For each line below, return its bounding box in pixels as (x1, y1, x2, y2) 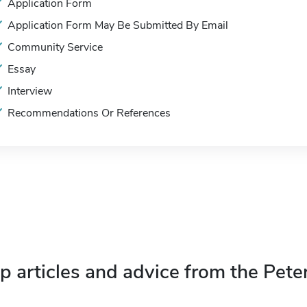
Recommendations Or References (8, 106, 171, 121)
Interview (8, 84, 52, 99)
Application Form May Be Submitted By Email (8, 18, 228, 33)
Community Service (8, 40, 103, 55)
